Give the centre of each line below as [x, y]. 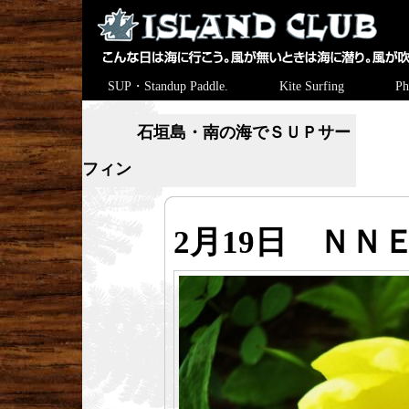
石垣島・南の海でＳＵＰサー [244, 132]
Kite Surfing [312, 86]
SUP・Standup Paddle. [168, 86]
